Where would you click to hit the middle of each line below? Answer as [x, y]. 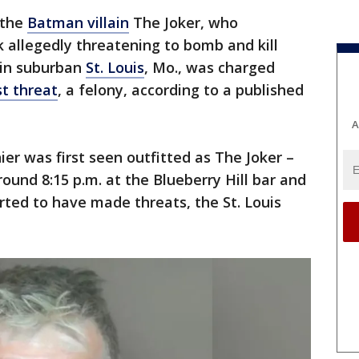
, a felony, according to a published [181, 90]
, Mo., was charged [210, 67]
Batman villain [78, 22]
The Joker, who [184, 22]
